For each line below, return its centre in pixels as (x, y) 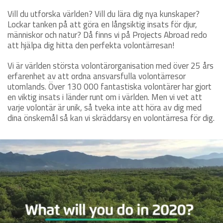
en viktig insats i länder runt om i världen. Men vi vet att (105, 97)
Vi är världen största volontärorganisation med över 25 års (111, 66)
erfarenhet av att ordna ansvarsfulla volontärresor (97, 76)
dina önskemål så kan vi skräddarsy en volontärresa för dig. (111, 118)
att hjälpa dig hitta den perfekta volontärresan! (91, 46)
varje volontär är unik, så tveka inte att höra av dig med (105, 108)
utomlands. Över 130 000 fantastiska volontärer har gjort (110, 87)
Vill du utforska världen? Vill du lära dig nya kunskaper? (104, 14)
